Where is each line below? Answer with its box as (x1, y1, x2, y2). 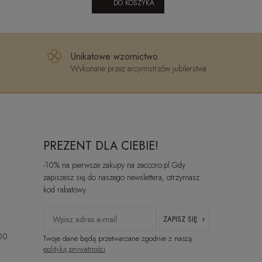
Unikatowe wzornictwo (70, 50, 158, 64)
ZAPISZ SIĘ (163, 213, 198, 225)
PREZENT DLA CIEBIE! (43, 137, 158, 154)
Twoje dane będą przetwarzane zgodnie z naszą (43, 232, 192, 244)
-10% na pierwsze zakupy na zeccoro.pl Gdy (43, 158, 185, 171)
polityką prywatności (43, 243, 105, 254)
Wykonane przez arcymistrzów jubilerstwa (70, 63, 206, 75)
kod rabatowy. (43, 183, 88, 195)
